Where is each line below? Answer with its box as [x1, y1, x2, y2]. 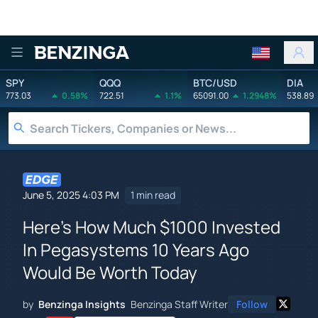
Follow [236, 297, 268, 311]
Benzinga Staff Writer [131, 297, 228, 311]
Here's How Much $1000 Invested [23, 214, 280, 238]
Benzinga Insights [38, 297, 126, 311]
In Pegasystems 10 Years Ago [23, 237, 249, 261]
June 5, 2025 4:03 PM [23, 188, 119, 202]
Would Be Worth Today [23, 260, 197, 284]
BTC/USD [193, 75, 237, 89]
